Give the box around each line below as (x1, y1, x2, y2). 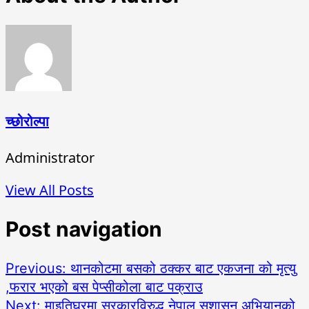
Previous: (6, 259, 70, 277)
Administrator (6, 148, 94, 167)
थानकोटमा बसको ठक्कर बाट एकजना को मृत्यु (70, 259, 296, 277)
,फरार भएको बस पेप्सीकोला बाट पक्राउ (6, 278, 203, 295)
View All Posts (6, 180, 94, 199)
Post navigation (6, 216, 162, 241)
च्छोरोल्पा (6, 113, 49, 130)
